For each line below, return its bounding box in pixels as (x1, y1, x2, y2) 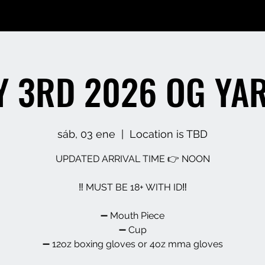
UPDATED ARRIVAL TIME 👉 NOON (55, 153, 210, 164)
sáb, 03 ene (57, 128, 115, 140)
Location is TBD (130, 128, 208, 140)
